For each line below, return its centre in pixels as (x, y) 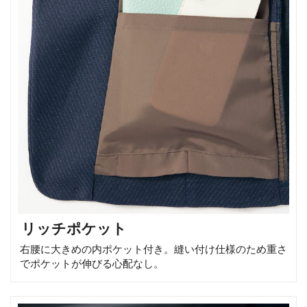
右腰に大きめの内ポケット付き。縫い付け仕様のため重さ (153, 249)
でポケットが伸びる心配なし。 (92, 264)
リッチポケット (74, 229)
